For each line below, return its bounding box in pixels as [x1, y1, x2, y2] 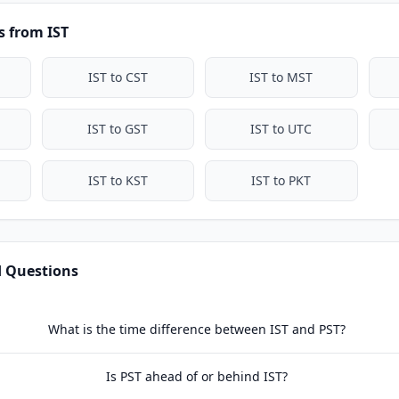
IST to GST [87, 120, 149, 137]
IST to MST [249, 69, 313, 85]
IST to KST [87, 172, 148, 189]
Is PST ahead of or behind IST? [106, 368, 289, 385]
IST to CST [87, 69, 148, 85]
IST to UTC [250, 120, 313, 137]
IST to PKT [251, 172, 312, 189]
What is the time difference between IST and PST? [48, 321, 346, 338]
